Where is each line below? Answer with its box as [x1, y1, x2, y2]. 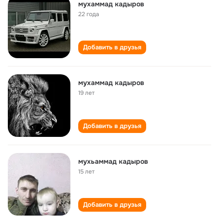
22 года [78, 10, 99, 18]
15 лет [78, 168, 95, 175]
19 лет [78, 89, 95, 97]
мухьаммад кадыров [78, 157, 148, 166]
